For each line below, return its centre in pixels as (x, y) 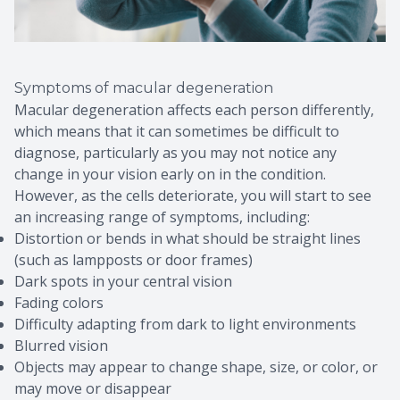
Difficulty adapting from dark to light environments (185, 325)
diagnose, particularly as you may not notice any (175, 153)
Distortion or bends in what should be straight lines (187, 239)
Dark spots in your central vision (123, 282)
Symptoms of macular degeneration (144, 88)
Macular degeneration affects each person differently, (194, 110)
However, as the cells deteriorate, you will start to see (193, 196)
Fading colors (59, 303)
